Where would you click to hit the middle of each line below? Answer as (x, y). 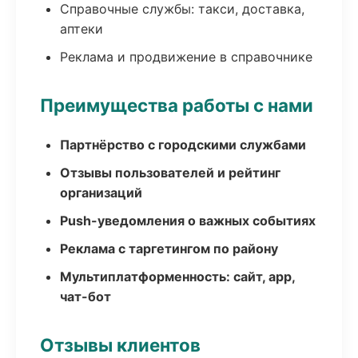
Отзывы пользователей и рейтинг (170, 173)
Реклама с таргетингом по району (169, 249)
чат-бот (86, 296)
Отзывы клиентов (120, 345)
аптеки (82, 29)
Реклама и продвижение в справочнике (186, 57)
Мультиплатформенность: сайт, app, (177, 276)
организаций (101, 193)
